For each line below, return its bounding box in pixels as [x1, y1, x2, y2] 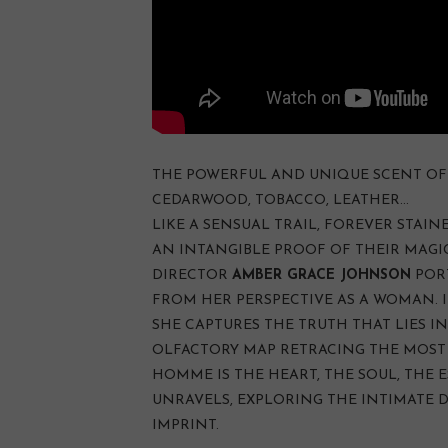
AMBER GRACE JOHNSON [232, 268, 411, 284]
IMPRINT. [152, 418, 219, 434]
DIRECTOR [152, 268, 232, 284]
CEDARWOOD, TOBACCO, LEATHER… [152, 193, 409, 209]
